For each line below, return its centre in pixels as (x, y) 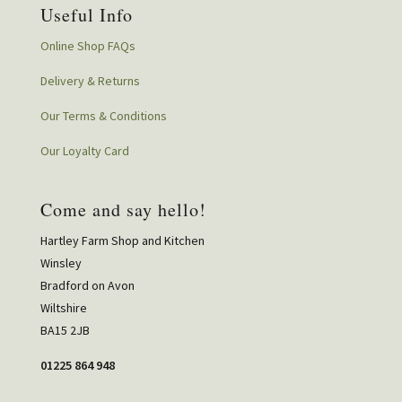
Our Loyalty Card (84, 151)
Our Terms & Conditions (103, 116)
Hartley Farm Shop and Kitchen (122, 241)
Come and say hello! (123, 210)
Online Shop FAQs (87, 46)
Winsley (61, 263)
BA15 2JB (65, 331)
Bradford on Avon (87, 286)
